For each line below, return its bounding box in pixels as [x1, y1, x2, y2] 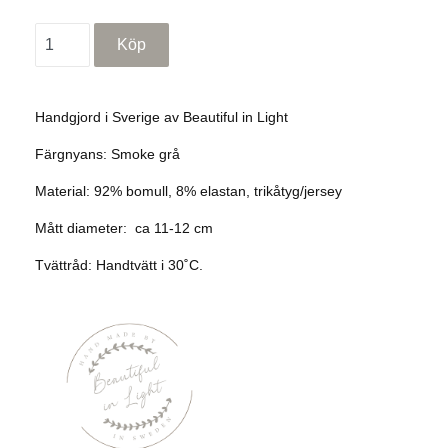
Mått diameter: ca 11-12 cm [35, 220, 213, 237]
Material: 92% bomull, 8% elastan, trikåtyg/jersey [35, 183, 342, 200]
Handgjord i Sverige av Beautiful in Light [35, 109, 292, 126]
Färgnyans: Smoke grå [35, 146, 180, 163]
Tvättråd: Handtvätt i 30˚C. [35, 257, 203, 274]
